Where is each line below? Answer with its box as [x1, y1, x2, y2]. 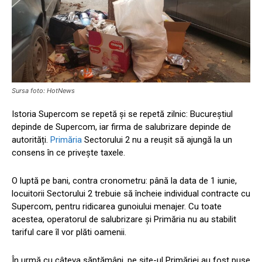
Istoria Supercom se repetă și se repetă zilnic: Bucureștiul [12, 109, 233, 120]
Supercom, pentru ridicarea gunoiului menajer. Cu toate [12, 201, 222, 212]
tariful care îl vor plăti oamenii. [12, 227, 126, 238]
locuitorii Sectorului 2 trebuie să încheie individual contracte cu [12, 188, 250, 199]
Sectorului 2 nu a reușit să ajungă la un [84, 135, 232, 146]
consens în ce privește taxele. [12, 147, 125, 158]
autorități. [12, 135, 50, 146]
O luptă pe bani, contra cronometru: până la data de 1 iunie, [12, 175, 237, 187]
